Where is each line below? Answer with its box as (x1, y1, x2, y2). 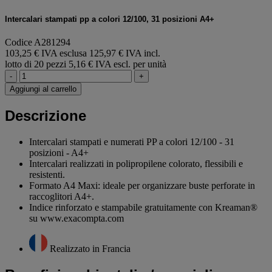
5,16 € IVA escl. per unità (69, 59, 166, 70)
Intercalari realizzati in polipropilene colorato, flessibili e (29, 158, 243, 169)
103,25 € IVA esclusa (5, 48, 89, 59)
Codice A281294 (5, 37, 70, 48)
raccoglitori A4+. (29, 191, 94, 202)
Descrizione (5, 107, 86, 124)
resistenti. (29, 169, 65, 180)
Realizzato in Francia (50, 243, 131, 254)
